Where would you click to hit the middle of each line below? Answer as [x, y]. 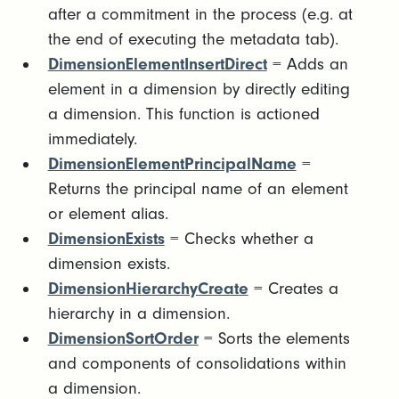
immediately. [92, 139]
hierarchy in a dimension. [138, 313]
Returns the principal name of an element [198, 189]
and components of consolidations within [197, 363]
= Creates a [293, 289]
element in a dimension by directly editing [199, 89]
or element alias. [108, 214]
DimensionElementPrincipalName [172, 164]
